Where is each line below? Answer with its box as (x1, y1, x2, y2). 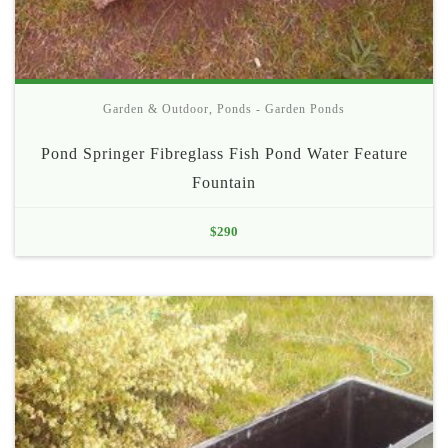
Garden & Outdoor (103, 101, 209, 116)
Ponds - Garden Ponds (217, 101, 345, 116)
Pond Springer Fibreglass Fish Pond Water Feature (40, 144, 408, 162)
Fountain (192, 173, 256, 191)
